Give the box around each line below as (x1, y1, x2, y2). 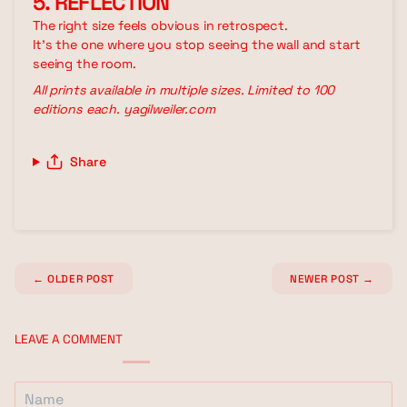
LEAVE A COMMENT (15, 331, 123, 347)
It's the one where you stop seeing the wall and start (33, 35, 361, 53)
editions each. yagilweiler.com (33, 100, 215, 117)
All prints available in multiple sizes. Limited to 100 (33, 81, 335, 98)
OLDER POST (44, 271, 115, 285)
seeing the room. (33, 55, 136, 72)
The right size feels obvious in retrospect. (33, 16, 288, 34)
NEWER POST (289, 271, 363, 285)
